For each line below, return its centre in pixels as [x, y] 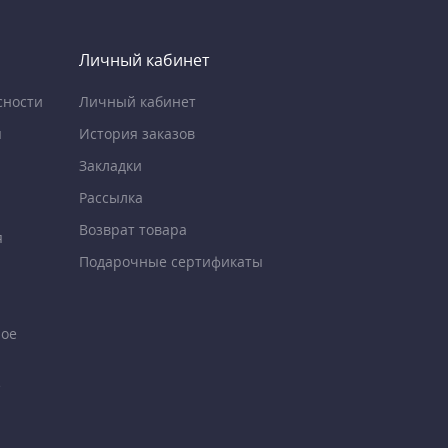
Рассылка [110, 197]
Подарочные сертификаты [170, 261]
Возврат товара [132, 229]
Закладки [110, 165]
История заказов [136, 133]
